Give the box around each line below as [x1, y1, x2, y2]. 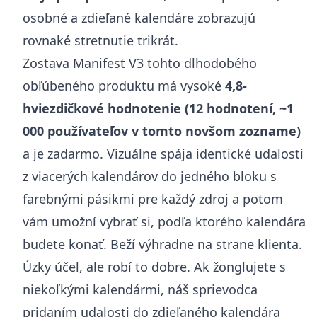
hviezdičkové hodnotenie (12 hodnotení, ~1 [23, 99, 294, 117]
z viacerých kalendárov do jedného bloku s [23, 167, 277, 185]
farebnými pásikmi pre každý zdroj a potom [23, 190, 283, 207]
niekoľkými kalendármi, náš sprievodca [23, 280, 258, 298]
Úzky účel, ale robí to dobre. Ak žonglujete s [23, 258, 286, 275]
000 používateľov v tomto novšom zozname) [23, 122, 301, 139]
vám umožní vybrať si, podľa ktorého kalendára [23, 212, 306, 230]
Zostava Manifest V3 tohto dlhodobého [23, 54, 257, 71]
